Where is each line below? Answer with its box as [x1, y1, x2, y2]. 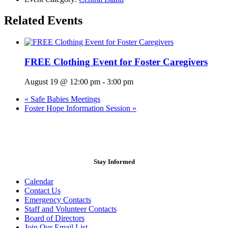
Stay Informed [93, 157, 135, 165]
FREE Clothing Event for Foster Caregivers [24, 56, 208, 68]
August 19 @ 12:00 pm [24, 77, 100, 86]
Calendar [24, 177, 53, 186]
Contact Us [24, 186, 61, 195]
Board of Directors [24, 214, 84, 223]
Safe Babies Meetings [28, 94, 100, 103]
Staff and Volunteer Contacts [24, 205, 117, 214]
